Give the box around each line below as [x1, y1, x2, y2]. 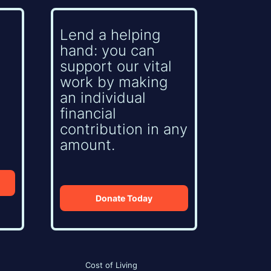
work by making [60, 73, 168, 91]
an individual [60, 89, 146, 107]
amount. [60, 136, 116, 154]
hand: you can [60, 42, 155, 60]
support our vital [60, 57, 172, 76]
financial [60, 105, 117, 123]
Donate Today [96, 192, 152, 203]
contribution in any [60, 120, 188, 139]
